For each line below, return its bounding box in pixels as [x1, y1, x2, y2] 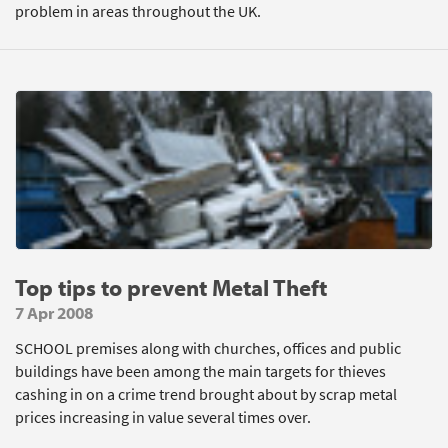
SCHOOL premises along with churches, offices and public [15, 338, 401, 359]
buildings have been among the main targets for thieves [15, 361, 386, 382]
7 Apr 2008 [15, 302, 93, 323]
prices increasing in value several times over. [15, 407, 311, 428]
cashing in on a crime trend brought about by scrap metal [15, 384, 397, 405]
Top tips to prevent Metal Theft [15, 273, 327, 302]
